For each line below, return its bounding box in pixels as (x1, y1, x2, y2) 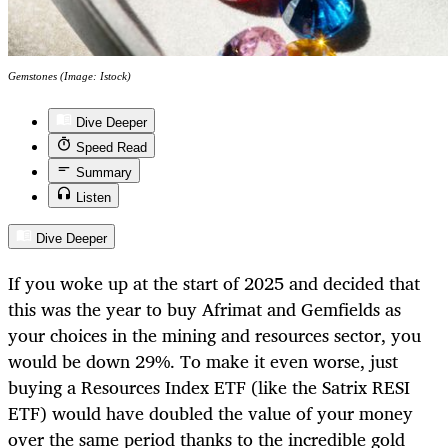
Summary (76, 165, 132, 181)
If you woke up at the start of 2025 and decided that (8, 267, 420, 298)
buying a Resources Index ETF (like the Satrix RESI (8, 371, 410, 402)
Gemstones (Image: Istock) (8, 70, 131, 83)
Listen (76, 190, 111, 206)
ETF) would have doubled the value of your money (8, 397, 413, 428)
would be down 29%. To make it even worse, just (8, 345, 398, 376)
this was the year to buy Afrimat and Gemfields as (8, 293, 401, 324)
